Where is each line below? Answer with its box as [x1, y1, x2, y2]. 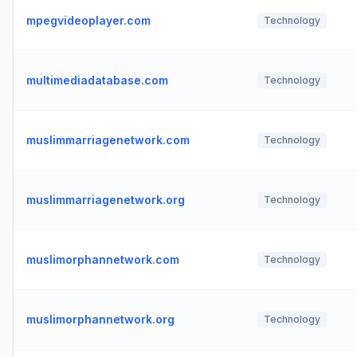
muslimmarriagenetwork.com [26, 133, 190, 147]
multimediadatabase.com [26, 73, 168, 87]
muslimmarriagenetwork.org [26, 193, 185, 206]
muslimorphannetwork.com [26, 253, 179, 266]
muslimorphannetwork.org [26, 312, 175, 326]
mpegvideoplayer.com [26, 14, 151, 27]
